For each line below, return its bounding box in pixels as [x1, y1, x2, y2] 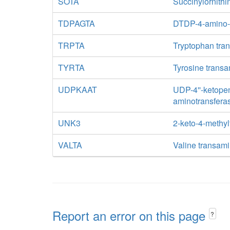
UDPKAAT [58, 84, 97, 95]
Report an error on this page [52, 206, 209, 224]
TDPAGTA [58, 17, 95, 29]
